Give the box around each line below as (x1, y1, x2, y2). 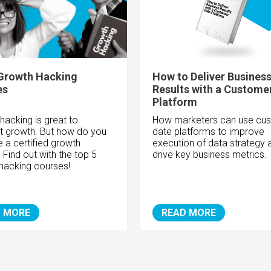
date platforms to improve (152, 126, 264, 138)
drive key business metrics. (152, 149, 269, 161)
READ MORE (161, 207, 216, 219)
